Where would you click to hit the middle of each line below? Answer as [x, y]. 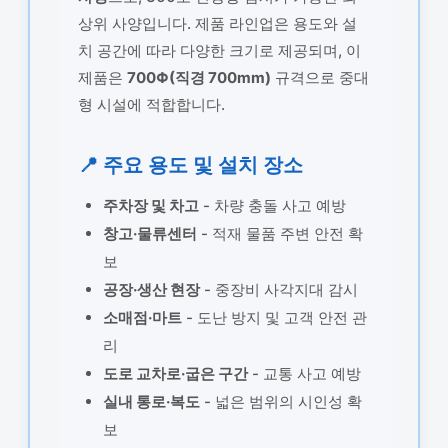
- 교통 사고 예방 [304, 373]
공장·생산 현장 [151, 289]
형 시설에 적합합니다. [151, 104]
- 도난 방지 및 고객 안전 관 [274, 317]
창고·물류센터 [149, 233]
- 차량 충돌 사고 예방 [272, 205]
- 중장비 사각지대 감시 [278, 289]
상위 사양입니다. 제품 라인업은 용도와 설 [217, 23]
